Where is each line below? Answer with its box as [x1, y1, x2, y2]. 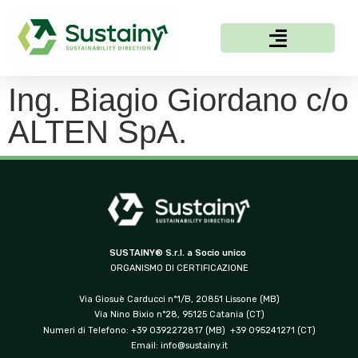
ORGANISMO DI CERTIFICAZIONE [109, 263, 249, 274]
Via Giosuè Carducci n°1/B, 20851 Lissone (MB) [78, 293, 280, 304]
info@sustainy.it [160, 340, 228, 352]
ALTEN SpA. [8, 113, 187, 149]
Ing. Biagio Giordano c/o [8, 82, 348, 117]
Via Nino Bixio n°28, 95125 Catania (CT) [93, 309, 265, 320]
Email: [130, 340, 161, 352]
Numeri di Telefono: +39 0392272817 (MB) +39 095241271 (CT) [42, 324, 316, 336]
